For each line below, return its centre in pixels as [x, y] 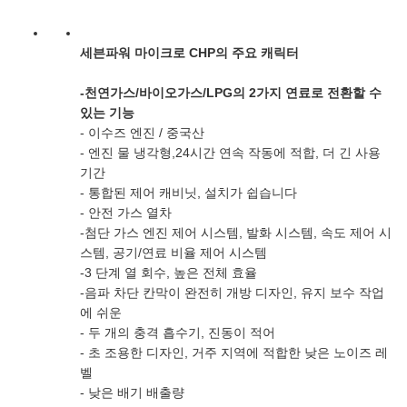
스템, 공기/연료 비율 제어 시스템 [174, 253]
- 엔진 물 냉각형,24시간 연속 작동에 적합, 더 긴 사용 [230, 153]
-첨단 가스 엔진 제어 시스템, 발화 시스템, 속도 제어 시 [236, 233]
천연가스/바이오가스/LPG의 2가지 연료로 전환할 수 [233, 93]
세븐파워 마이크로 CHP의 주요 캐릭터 [189, 53]
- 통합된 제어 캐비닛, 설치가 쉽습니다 [189, 193]
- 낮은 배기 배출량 [132, 392]
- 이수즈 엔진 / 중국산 [142, 133]
